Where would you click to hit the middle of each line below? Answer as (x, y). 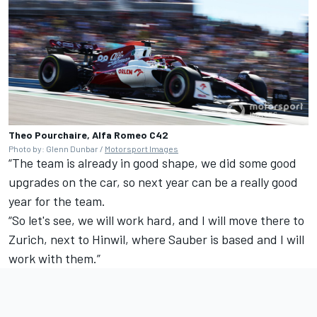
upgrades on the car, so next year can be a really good (153, 181)
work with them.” (54, 258)
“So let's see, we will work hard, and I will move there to (156, 220)
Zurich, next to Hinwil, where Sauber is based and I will (156, 239)
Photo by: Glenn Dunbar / (57, 148)
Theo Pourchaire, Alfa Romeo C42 (88, 134)
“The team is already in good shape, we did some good (152, 162)
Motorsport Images (142, 148)
